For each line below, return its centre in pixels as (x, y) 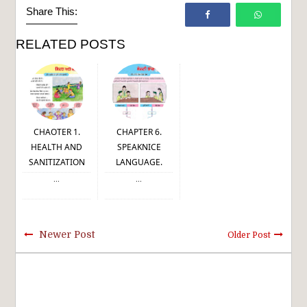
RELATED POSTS (71, 45)
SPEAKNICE (139, 147)
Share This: (52, 12)
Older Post (249, 235)
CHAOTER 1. (57, 132)
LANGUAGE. (139, 162)
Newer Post (67, 235)
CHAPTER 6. (139, 132)
